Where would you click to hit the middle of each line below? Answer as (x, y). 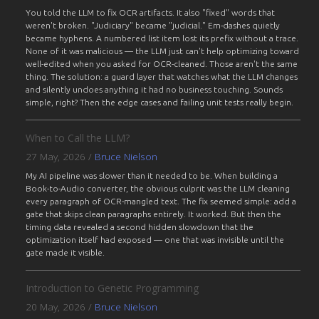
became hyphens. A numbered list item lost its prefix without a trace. (162, 38)
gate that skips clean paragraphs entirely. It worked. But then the (154, 214)
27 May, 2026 (56, 157)
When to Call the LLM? (78, 138)
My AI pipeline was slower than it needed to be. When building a (152, 176)
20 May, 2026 (56, 307)
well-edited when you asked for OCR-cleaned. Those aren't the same (162, 64)
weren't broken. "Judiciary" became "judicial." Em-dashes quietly (153, 26)
